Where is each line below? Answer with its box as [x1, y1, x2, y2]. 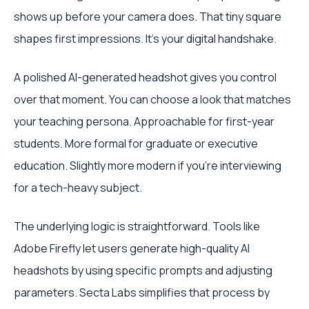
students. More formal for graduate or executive [14, 136, 258, 151]
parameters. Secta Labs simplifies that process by [14, 285, 270, 300]
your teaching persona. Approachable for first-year [14, 114, 275, 129]
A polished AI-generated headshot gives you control [14, 70, 277, 85]
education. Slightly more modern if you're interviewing [14, 158, 281, 173]
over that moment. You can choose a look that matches [14, 92, 291, 107]
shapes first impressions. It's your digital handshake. [14, 31, 277, 46]
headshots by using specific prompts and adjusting [14, 263, 272, 278]
